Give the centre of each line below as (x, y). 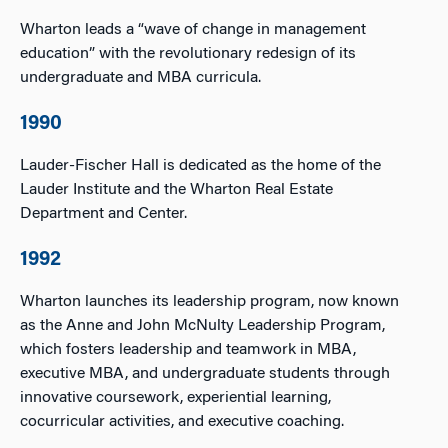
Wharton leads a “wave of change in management (193, 30)
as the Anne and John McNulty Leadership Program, (202, 326)
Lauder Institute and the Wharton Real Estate (176, 190)
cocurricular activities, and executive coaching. (182, 422)
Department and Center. (103, 214)
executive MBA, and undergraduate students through (205, 374)
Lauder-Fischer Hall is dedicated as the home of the (200, 166)
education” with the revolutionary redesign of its (188, 54)
